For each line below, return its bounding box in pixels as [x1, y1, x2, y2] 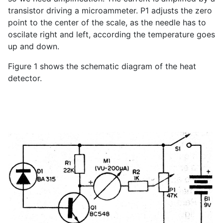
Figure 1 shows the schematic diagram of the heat [8, 61, 196, 72]
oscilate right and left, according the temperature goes [8, 29, 215, 40]
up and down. [8, 41, 59, 52]
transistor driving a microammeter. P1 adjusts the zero [8, 5, 212, 16]
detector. [8, 73, 42, 84]
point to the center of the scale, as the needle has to [8, 17, 206, 28]
